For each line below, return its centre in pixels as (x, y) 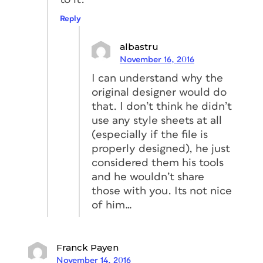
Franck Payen (87, 247)
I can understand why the (157, 78)
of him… (112, 205)
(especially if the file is (150, 134)
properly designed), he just (161, 149)
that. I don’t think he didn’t (162, 106)
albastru (139, 46)
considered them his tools (158, 163)
